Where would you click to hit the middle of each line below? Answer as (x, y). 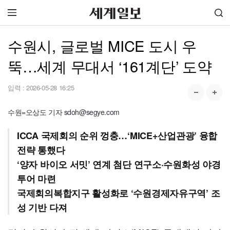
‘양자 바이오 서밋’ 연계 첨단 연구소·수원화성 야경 (119, 164)
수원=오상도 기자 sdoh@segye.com (64, 112)
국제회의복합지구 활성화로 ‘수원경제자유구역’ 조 (119, 193)
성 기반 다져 (42, 207)
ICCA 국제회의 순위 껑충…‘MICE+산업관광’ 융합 (117, 136)
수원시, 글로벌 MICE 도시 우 (102, 45)
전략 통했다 (41, 150)
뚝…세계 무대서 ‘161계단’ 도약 (110, 66)
